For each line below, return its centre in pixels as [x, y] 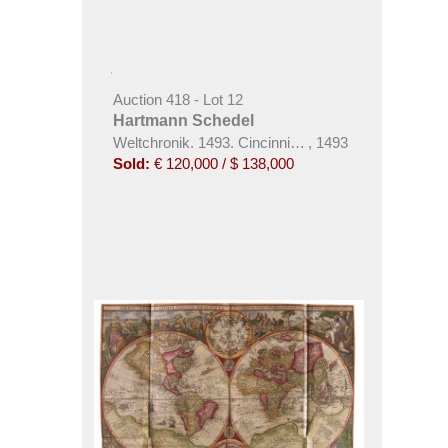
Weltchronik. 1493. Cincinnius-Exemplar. [244, 143]
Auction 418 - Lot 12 [177, 100]
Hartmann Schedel [183, 121]
